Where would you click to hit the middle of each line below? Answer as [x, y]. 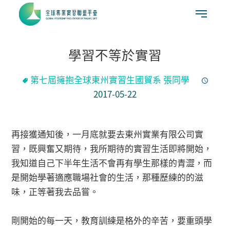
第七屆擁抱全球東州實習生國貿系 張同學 [110, 79]
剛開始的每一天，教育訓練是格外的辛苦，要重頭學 [112, 220]
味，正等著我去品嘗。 [55, 191]
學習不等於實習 [115, 54]
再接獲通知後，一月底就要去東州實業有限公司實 [108, 133]
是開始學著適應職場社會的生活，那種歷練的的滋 [108, 177]
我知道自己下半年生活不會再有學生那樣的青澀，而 [112, 162]
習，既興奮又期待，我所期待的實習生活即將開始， [112, 148]
